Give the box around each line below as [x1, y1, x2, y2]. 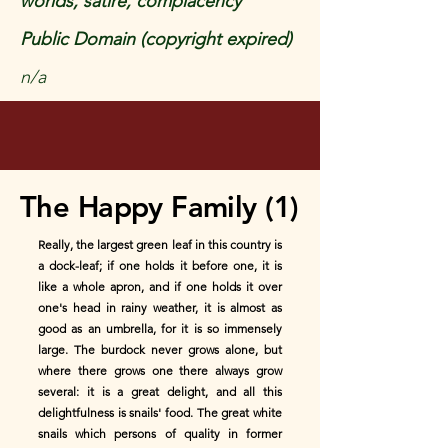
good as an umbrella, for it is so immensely [38, 321, 282, 336]
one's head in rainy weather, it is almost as [38, 300, 282, 315]
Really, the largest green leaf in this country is [38, 237, 282, 252]
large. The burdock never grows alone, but [38, 342, 282, 357]
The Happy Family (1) [20, 189, 299, 224]
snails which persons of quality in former [38, 426, 282, 441]
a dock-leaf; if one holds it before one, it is [38, 258, 282, 273]
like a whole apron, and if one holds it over [38, 279, 282, 294]
